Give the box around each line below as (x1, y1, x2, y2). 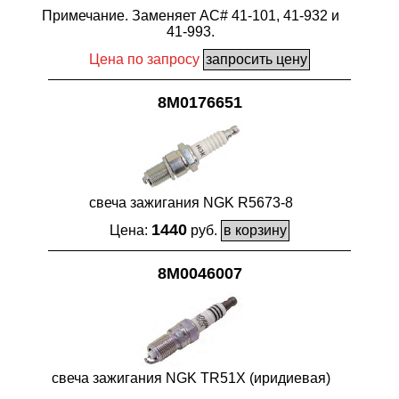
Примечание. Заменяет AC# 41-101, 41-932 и (42, 7, 339, 23)
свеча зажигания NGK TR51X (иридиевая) (51, 370, 330, 387)
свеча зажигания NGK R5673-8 (88, 195, 293, 211)
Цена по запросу (89, 51, 199, 67)
